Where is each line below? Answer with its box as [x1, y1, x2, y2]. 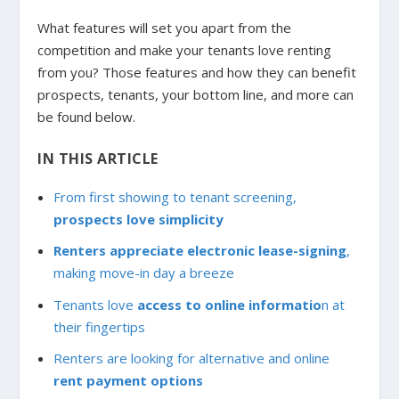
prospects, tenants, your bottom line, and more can [37, 85, 354, 104]
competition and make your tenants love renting [37, 41, 332, 60]
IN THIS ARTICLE [37, 149, 159, 169]
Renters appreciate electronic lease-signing [53, 241, 346, 260]
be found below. [37, 108, 136, 126]
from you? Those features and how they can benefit [37, 63, 357, 82]
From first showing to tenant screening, [53, 187, 297, 206]
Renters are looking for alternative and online [53, 349, 330, 368]
